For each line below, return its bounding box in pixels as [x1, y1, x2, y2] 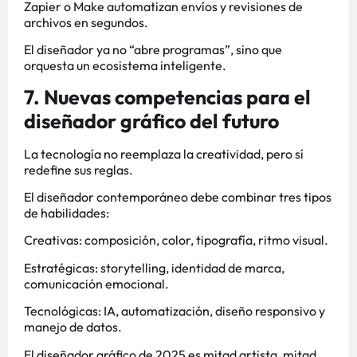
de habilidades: [24, 205, 109, 222]
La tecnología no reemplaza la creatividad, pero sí [24, 145, 304, 162]
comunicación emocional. [24, 275, 169, 292]
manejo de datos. [24, 319, 122, 335]
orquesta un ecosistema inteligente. [24, 57, 226, 74]
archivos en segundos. [24, 14, 148, 30]
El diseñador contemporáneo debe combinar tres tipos [24, 189, 331, 206]
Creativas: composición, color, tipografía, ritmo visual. [24, 232, 328, 249]
